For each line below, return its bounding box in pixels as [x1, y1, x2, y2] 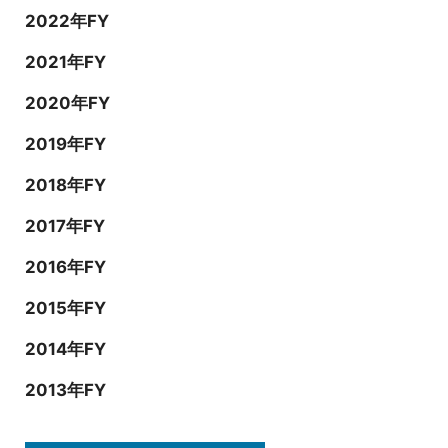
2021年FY [25, 51, 106, 72]
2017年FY [25, 215, 105, 236]
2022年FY [25, 10, 109, 31]
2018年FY [25, 174, 106, 195]
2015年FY [25, 297, 106, 318]
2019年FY [25, 133, 106, 154]
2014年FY [25, 338, 106, 359]
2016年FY [25, 256, 106, 277]
